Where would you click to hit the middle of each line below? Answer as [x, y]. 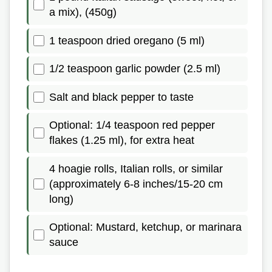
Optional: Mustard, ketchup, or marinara [145, 227]
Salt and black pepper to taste [121, 97]
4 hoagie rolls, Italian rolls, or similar [136, 168]
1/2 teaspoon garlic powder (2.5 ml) [135, 69]
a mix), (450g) [83, 12]
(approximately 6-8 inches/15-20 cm [136, 184]
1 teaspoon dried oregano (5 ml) [127, 40]
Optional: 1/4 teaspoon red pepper [132, 125]
